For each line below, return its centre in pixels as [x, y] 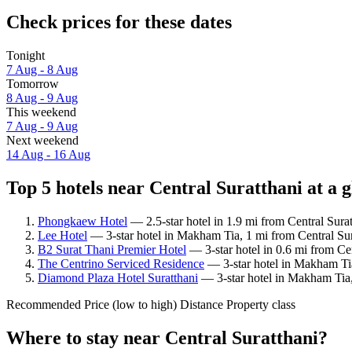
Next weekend [42, 140]
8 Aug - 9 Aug [42, 97]
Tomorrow [33, 83]
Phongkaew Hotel [82, 221]
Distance [202, 304]
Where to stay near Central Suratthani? [167, 337]
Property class [261, 304]
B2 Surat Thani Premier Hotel [112, 249]
